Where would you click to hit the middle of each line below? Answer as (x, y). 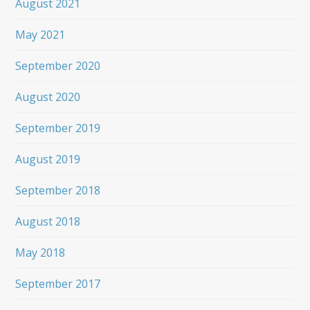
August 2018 (48, 221)
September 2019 (58, 128)
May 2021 (40, 34)
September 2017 (58, 283)
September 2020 (58, 65)
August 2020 (48, 97)
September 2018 (58, 190)
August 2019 (48, 159)
